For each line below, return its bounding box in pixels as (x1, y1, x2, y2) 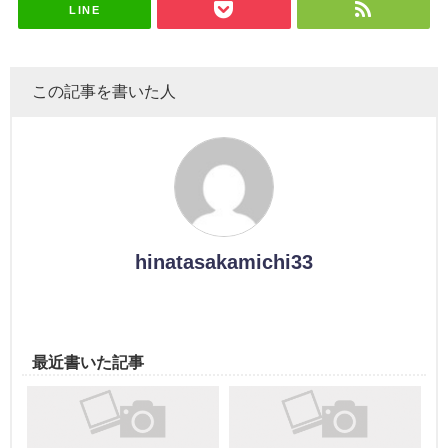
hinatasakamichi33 (135, 251, 313, 272)
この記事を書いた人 (32, 82, 176, 99)
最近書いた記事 (32, 353, 144, 370)
